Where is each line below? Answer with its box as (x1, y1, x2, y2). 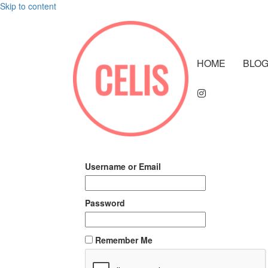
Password (85, 196, 125, 209)
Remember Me (95, 233, 153, 246)
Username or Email (85, 160, 161, 172)
